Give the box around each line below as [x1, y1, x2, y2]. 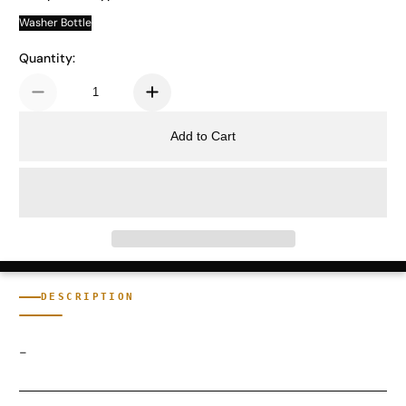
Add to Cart [170, 129, 236, 143]
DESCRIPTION [41, 291, 135, 304]
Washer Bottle [19, 14, 92, 30]
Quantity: [19, 49, 75, 66]
